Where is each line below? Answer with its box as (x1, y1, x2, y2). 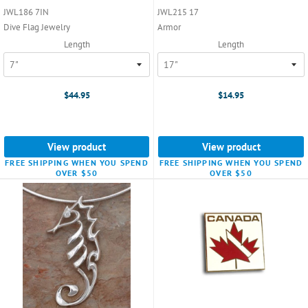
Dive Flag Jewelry (3, 21, 70, 33)
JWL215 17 (157, 5, 199, 18)
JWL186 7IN (3, 5, 49, 18)
